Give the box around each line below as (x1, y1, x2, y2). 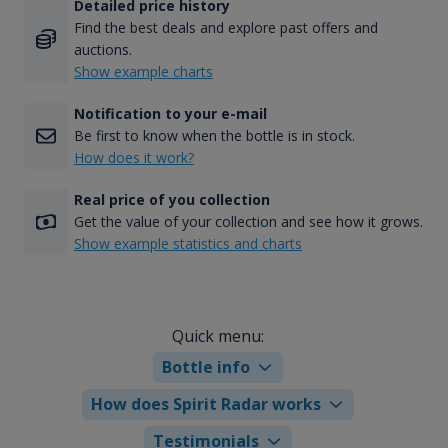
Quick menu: (172, 324, 265, 347)
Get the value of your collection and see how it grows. (73, 212, 423, 232)
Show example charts (73, 62, 213, 82)
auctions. (73, 40, 132, 60)
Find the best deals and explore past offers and (73, 18, 378, 38)
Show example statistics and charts (73, 234, 302, 254)
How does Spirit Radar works (91, 392, 322, 415)
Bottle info (162, 355, 251, 378)
